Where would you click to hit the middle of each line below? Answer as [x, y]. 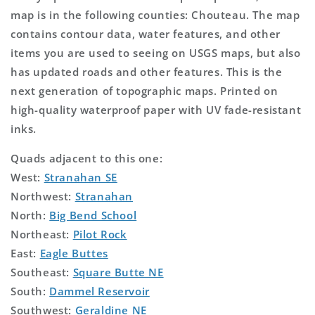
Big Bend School [93, 215]
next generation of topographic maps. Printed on [144, 90]
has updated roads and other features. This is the [147, 71]
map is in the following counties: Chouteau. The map [155, 14]
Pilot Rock [100, 234]
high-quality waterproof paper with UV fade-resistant [156, 109]
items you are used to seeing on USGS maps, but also [156, 52]
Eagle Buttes [74, 253]
